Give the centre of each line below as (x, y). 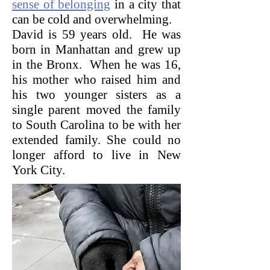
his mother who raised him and (96, 80)
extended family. (59, 140)
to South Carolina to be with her (96, 125)
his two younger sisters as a (96, 95)
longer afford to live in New (96, 155)
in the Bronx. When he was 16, (96, 64)
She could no (144, 140)
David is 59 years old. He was (96, 34)
